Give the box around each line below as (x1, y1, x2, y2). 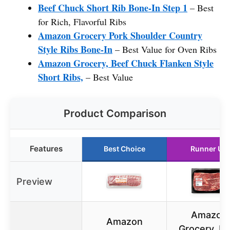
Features (29, 143, 63, 154)
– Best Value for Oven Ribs (112, 43, 217, 55)
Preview (16, 176, 52, 187)
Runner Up (190, 144, 227, 153)
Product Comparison (64, 107, 166, 120)
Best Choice (103, 144, 145, 153)
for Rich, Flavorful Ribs (38, 15, 126, 28)
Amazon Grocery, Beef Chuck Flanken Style (38, 56, 214, 70)
